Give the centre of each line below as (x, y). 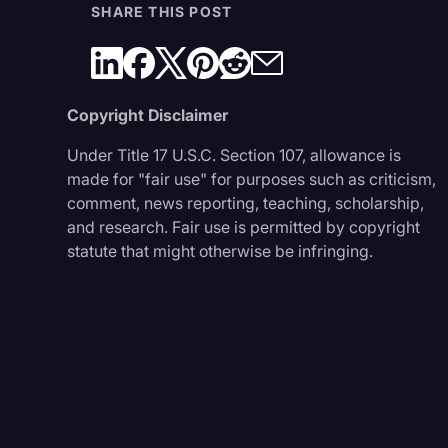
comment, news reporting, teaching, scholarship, (246, 202)
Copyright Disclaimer (148, 114)
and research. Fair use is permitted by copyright (244, 226)
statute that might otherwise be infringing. (220, 250)
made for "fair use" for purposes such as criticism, (252, 178)
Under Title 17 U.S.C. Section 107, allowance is (234, 154)
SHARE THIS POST (162, 11)
